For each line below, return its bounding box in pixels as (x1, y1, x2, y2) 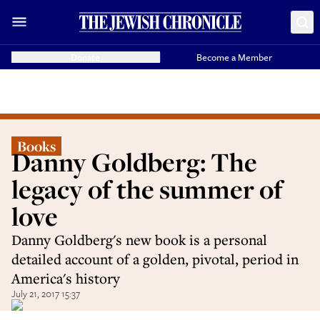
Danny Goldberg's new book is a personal (11, 230, 267, 249)
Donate (71, 50, 101, 64)
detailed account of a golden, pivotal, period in (11, 249, 299, 269)
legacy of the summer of (11, 171, 283, 206)
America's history (11, 269, 120, 288)
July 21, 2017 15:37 (11, 286, 80, 301)
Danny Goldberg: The (11, 144, 257, 179)
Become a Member (196, 50, 273, 64)
